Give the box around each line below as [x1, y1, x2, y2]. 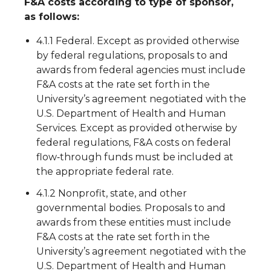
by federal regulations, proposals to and [36, 50, 228, 61]
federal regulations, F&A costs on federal [36, 137, 231, 148]
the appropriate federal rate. [36, 166, 174, 177]
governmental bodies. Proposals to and [36, 202, 226, 214]
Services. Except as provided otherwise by [36, 122, 237, 134]
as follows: [24, 11, 79, 22]
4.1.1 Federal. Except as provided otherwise [36, 35, 240, 47]
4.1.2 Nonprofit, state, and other [36, 188, 187, 199]
